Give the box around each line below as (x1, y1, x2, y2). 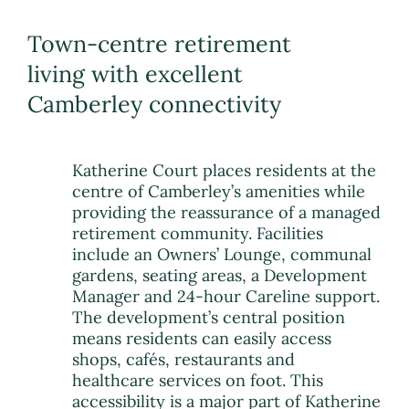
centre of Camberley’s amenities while (72, 181, 366, 203)
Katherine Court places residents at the (72, 160, 377, 182)
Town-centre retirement (27, 29, 291, 59)
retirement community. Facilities (72, 223, 324, 245)
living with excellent (27, 59, 243, 89)
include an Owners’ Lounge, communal (72, 244, 372, 266)
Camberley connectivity (27, 89, 281, 120)
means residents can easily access (72, 328, 332, 350)
